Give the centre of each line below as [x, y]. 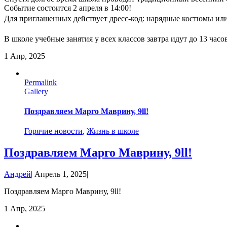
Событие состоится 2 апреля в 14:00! [68, 8]
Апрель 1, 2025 [61, 174]
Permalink [41, 82]
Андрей [17, 174]
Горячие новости [53, 131]
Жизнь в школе [113, 131]
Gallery [36, 91]
